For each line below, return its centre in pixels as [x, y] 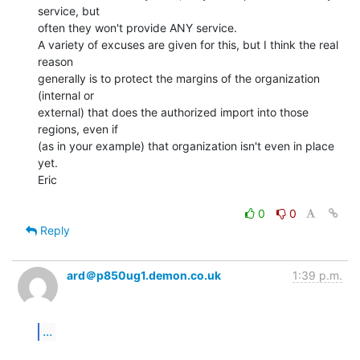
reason [55, 61]
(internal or [66, 95]
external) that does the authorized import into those [173, 112]
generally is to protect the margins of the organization [179, 78]
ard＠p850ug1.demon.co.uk [144, 275]
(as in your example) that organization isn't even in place [186, 145]
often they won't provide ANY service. [137, 27]
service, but [69, 10]
